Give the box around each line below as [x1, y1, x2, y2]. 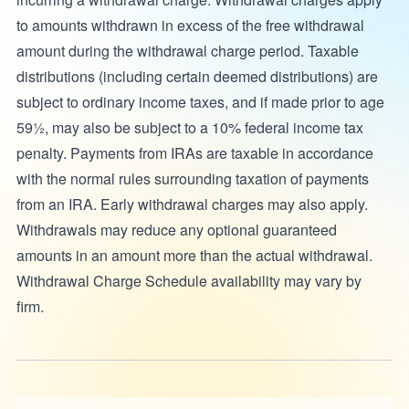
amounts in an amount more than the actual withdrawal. [16, 245, 372, 267]
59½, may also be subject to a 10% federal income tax [16, 117, 363, 139]
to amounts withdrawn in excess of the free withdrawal [16, 15, 364, 37]
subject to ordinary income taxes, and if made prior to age [16, 91, 384, 113]
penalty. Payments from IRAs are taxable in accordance [16, 142, 373, 164]
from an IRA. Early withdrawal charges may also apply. [16, 194, 368, 215]
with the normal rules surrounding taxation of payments [16, 168, 369, 190]
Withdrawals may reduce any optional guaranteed [16, 219, 337, 241]
